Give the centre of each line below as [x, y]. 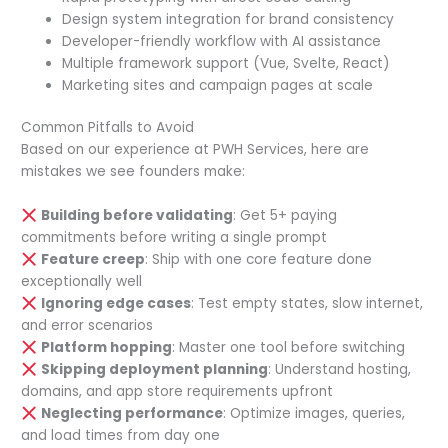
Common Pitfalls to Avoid [108, 128]
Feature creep [92, 260]
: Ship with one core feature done [258, 260]
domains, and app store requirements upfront [177, 392]
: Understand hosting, [339, 370]
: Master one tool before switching [288, 348]
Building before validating [136, 216]
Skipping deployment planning [154, 370]
